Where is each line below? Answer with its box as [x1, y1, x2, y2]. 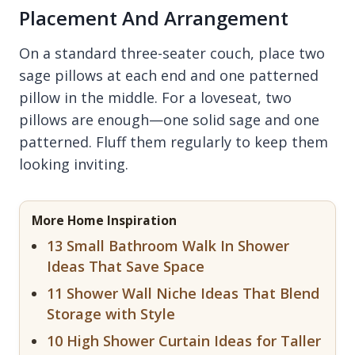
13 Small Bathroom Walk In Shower [47, 236, 289, 255]
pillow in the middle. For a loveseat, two [19, 88, 292, 107]
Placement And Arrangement [19, 5, 288, 31]
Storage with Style [47, 304, 175, 323]
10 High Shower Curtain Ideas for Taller [47, 331, 321, 350]
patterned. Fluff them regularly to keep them [19, 132, 328, 151]
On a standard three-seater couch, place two [19, 44, 325, 63]
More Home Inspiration [32, 212, 177, 229]
